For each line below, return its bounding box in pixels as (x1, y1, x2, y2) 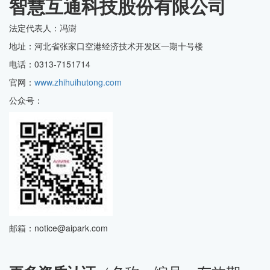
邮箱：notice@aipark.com (9, 222, 108, 234)
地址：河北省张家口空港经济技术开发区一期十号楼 (9, 40, 203, 52)
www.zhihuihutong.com (34, 76, 122, 88)
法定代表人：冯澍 (9, 22, 77, 34)
